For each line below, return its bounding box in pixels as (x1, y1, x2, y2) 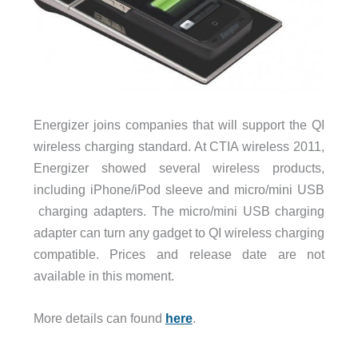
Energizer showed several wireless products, (33, 161, 325, 176)
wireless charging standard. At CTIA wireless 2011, (33, 139, 325, 154)
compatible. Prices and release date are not (33, 247, 325, 262)
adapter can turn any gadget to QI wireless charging (33, 225, 325, 241)
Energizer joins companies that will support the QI (33, 117, 325, 133)
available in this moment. (33, 268, 174, 284)
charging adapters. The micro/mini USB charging (33, 204, 325, 219)
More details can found (33, 311, 165, 326)
